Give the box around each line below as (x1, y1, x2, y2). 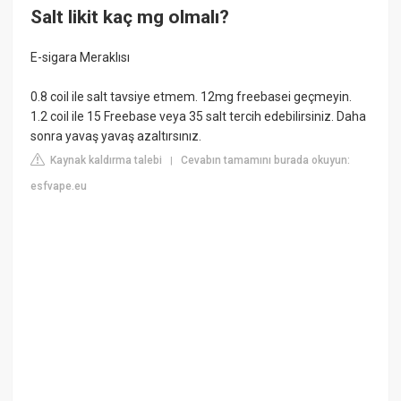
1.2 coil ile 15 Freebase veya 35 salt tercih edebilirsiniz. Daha (30, 109, 367, 124)
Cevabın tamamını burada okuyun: (181, 154, 351, 167)
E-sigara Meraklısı (30, 50, 131, 65)
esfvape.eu (30, 180, 88, 193)
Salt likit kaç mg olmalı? (30, 5, 230, 28)
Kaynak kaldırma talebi (47, 154, 163, 167)
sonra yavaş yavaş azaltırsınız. (30, 129, 202, 144)
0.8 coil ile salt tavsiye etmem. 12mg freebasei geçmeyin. (30, 90, 353, 105)
